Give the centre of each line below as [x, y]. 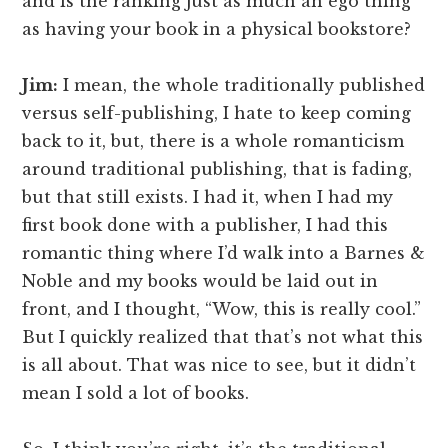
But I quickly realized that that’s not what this [223, 337]
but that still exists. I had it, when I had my [208, 197]
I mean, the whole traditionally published [242, 85]
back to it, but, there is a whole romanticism [213, 141]
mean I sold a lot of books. [136, 393]
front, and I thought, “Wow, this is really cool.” [222, 309]
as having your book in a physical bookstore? [217, 29]
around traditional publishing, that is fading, [217, 169]
